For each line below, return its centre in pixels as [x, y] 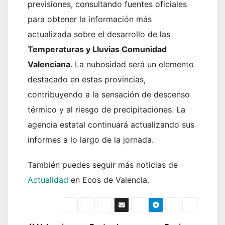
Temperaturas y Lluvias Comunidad [97, 49]
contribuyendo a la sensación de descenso [109, 95]
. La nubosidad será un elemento [132, 65]
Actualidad [48, 180]
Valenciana [49, 65]
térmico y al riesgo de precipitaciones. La [106, 110]
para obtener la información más [90, 19]
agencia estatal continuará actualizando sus [111, 125]
